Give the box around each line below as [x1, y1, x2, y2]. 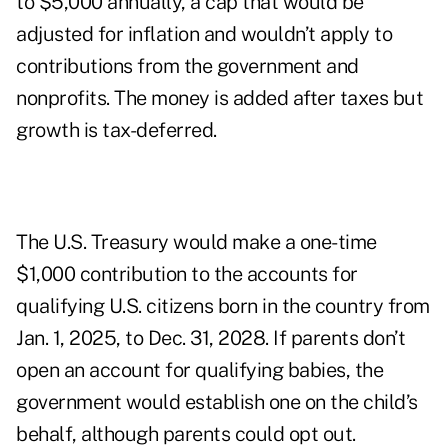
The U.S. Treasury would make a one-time [16, 230, 377, 255]
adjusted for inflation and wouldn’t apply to [16, 22, 392, 47]
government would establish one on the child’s [16, 390, 418, 415]
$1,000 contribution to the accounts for [16, 262, 358, 287]
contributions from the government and [16, 54, 359, 79]
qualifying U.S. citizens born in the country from [16, 294, 430, 319]
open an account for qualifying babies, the [16, 358, 383, 383]
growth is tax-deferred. [16, 118, 217, 143]
